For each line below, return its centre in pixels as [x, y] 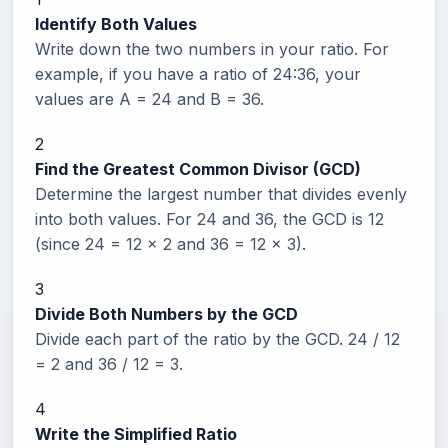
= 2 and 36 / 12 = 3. [109, 363]
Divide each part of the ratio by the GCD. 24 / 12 [217, 338]
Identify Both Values [116, 23]
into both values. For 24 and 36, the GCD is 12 [209, 218]
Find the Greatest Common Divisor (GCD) [198, 168]
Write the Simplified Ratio [136, 433]
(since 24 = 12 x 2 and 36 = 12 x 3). [170, 243]
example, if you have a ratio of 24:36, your [198, 73]
